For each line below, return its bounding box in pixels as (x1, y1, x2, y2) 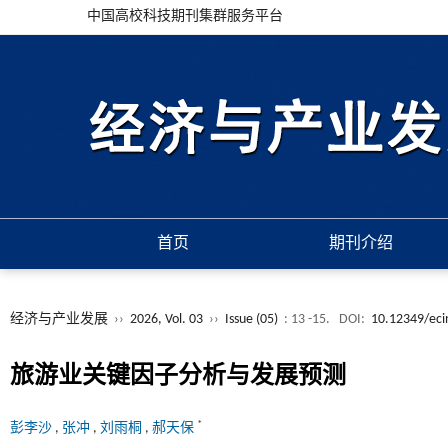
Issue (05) (225, 312, 278, 327)
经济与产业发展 (10, 312, 108, 327)
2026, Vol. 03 (130, 312, 206, 327)
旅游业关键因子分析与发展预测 (10, 365, 346, 389)
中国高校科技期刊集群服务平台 (87, 9, 283, 24)
